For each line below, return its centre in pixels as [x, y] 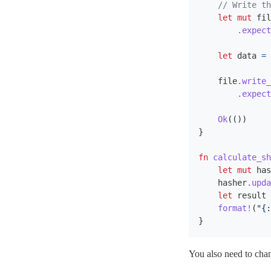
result [252, 195]
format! [235, 208]
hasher [232, 183]
